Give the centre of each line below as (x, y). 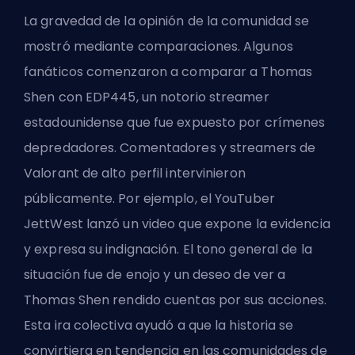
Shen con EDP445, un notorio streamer (147, 97)
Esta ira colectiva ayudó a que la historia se (159, 325)
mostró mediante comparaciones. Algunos (158, 46)
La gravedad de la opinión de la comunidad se (167, 21)
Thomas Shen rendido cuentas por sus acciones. (176, 300)
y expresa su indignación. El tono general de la (168, 249)
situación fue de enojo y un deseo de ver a (155, 274)
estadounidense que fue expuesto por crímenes (175, 122)
